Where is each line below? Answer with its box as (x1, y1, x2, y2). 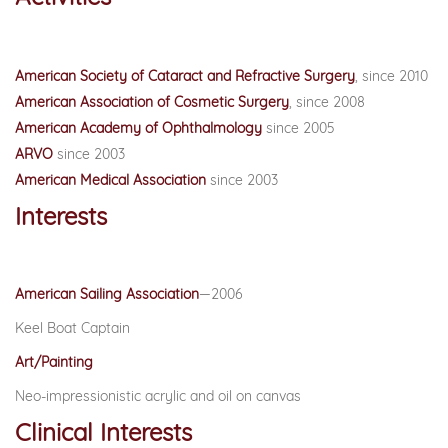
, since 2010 (355, 67, 428, 85)
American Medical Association (15, 171, 210, 189)
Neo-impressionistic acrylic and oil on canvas (15, 387, 301, 405)
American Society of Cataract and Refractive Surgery (15, 67, 355, 85)
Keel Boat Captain (15, 319, 134, 337)
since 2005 (262, 119, 335, 137)
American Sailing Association (15, 285, 199, 303)
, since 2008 (289, 93, 365, 111)
